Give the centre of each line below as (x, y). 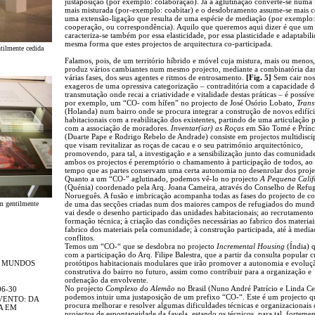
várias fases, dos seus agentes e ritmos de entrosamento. (155, 77)
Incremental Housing (251, 246)
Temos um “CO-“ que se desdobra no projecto (141, 246)
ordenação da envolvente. (107, 279)
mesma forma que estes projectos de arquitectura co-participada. (169, 43)
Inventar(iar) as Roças (207, 128)
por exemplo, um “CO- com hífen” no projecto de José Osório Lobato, (181, 102)
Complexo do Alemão (140, 288)
